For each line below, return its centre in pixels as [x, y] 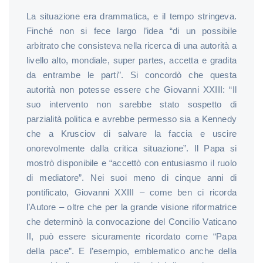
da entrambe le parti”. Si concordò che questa [131, 75]
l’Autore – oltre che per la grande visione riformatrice [131, 207]
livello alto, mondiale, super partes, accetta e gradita [131, 60]
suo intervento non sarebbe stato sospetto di [131, 104]
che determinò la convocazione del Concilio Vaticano [131, 221]
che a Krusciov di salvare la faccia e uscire [131, 133]
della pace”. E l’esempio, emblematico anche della [131, 251]
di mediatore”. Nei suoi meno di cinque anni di [131, 177]
